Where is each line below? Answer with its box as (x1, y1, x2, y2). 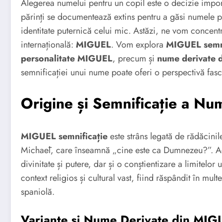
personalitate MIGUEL (21, 52, 112, 65)
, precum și (112, 52, 157, 65)
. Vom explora (111, 38, 166, 51)
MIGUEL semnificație (21, 129, 108, 143)
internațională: (21, 38, 76, 51)
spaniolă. (21, 185, 55, 198)
